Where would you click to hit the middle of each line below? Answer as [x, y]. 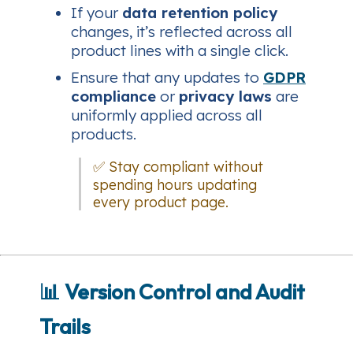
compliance [113, 97]
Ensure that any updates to [167, 78]
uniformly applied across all [167, 115]
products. [104, 134]
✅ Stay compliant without [178, 166]
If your [97, 13]
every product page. [161, 201]
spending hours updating [175, 184]
